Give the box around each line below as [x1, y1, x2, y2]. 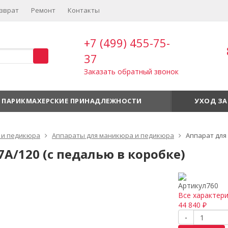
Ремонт [31, 6, 55, 15]
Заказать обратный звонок [84, 67, 179, 76]
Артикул [178, 181, 206, 191]
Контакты [68, 6, 100, 15]
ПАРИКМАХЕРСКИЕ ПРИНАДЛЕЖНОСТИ [2, 96, 142, 105]
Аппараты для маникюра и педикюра [52, 131, 174, 140]
